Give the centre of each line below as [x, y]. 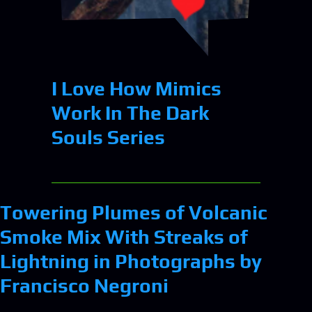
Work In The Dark [130, 112]
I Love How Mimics [136, 88]
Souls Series [108, 137]
